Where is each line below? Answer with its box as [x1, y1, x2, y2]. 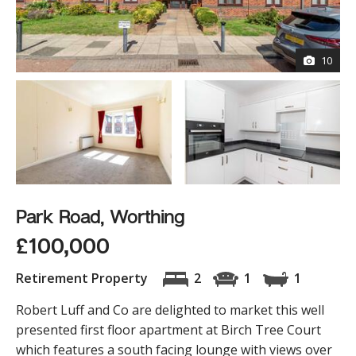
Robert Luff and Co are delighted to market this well [16, 300, 324, 319]
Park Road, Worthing [16, 204, 184, 227]
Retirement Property [16, 269, 151, 287]
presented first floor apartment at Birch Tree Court [16, 320, 321, 339]
